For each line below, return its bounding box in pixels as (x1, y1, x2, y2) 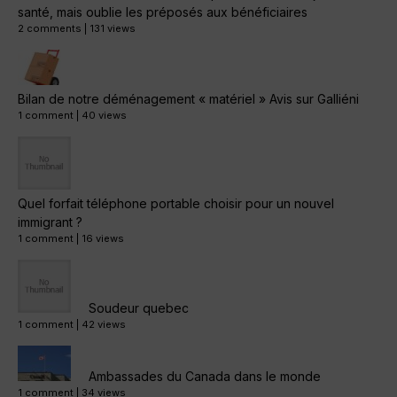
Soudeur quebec (89, 300, 189, 315)
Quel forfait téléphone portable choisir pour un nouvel (18, 195, 334, 211)
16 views (82, 231, 124, 245)
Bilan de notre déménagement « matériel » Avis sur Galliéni (18, 90, 359, 106)
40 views (82, 108, 127, 121)
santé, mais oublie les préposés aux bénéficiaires (18, 4, 307, 19)
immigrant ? (18, 214, 82, 230)
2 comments (18, 21, 82, 35)
